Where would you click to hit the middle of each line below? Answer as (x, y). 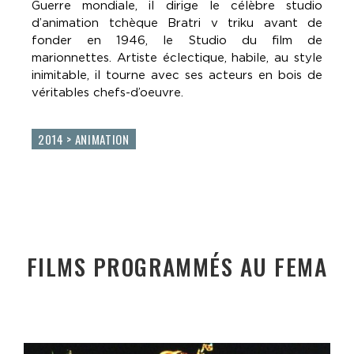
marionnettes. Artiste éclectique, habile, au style (177, 57)
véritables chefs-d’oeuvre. (109, 92)
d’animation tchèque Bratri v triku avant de (177, 23)
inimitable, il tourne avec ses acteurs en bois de (177, 75)
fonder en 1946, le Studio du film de (177, 40)
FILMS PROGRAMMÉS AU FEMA (177, 265)
